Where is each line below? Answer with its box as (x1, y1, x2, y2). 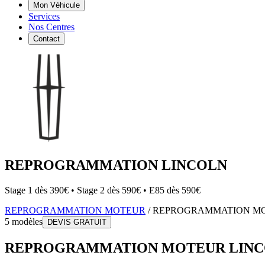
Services (28, 11, 60, 21)
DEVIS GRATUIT (47, 217, 106, 227)
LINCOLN (161, 157, 227, 173)
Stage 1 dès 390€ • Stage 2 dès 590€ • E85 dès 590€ (5, 185, 201, 195)
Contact (33, 34, 60, 43)
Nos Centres (28, 22, 75, 32)
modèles (9, 216, 43, 227)
